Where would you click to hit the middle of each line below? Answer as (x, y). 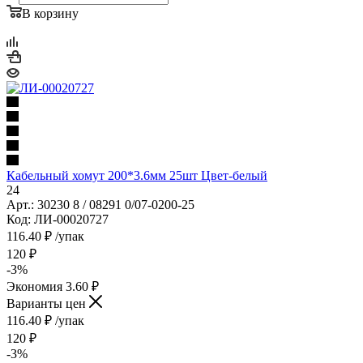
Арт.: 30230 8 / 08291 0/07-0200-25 (100, 204)
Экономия (36, 286)
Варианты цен (48, 303)
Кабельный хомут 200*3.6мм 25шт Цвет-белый (137, 175)
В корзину (50, 13)
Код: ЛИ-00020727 (58, 219)
